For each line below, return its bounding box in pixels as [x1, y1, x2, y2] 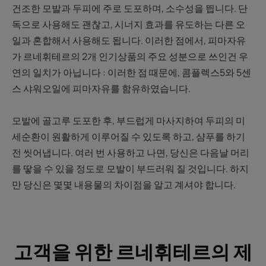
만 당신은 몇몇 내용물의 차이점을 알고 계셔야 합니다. [12, 178, 237, 191]
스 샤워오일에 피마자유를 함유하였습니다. [12, 82, 191, 95]
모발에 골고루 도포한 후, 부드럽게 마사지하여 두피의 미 [12, 114, 245, 127]
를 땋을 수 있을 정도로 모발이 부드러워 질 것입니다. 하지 [12, 162, 249, 175]
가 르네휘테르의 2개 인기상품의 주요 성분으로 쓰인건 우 [12, 50, 248, 63]
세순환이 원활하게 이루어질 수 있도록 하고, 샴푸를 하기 [12, 130, 245, 143]
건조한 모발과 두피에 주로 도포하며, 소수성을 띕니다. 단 [12, 2, 248, 15]
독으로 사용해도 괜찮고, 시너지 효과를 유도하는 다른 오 [12, 18, 245, 31]
